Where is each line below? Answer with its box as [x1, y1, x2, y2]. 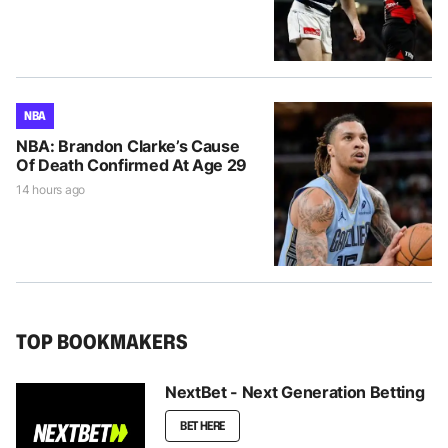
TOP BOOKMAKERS [16, 326, 188, 355]
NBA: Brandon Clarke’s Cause [16, 135, 240, 156]
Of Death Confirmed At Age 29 [16, 154, 248, 175]
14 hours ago [16, 181, 86, 197]
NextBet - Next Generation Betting [165, 381, 425, 402]
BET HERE [180, 416, 226, 434]
